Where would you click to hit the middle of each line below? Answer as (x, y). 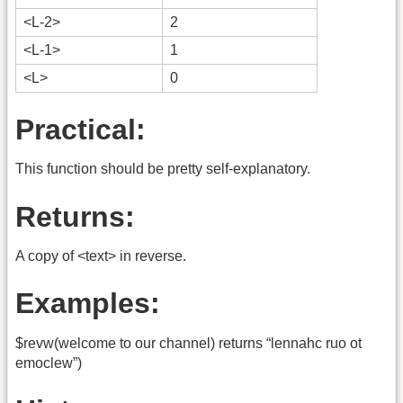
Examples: (88, 304)
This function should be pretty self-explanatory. (163, 169)
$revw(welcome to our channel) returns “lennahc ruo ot (188, 343)
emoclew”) (49, 363)
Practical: (81, 130)
